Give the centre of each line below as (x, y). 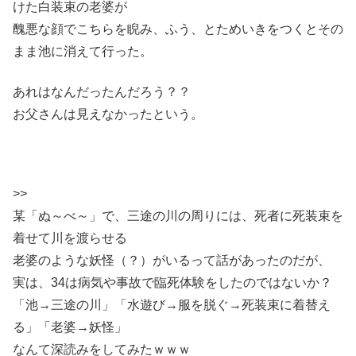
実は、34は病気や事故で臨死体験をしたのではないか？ (172, 283)
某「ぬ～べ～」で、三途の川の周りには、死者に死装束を (178, 216)
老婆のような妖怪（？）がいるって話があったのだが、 (172, 261)
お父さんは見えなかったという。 (108, 114)
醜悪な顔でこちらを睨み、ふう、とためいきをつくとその (178, 29)
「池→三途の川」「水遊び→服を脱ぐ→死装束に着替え (172, 305)
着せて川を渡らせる (70, 238)
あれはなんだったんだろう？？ (102, 91)
